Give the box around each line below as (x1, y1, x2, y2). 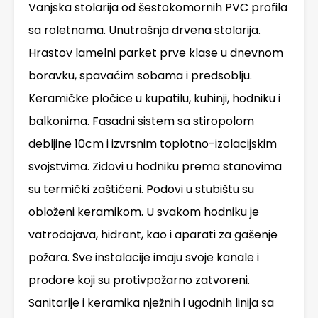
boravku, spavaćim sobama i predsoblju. (28, 67, 252, 84)
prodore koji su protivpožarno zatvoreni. (28, 272, 250, 289)
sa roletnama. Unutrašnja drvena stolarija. (28, 22, 261, 39)
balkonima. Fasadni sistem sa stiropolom (28, 113, 254, 130)
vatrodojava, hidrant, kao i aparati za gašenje (28, 226, 278, 243)
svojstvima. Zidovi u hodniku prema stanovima (28, 158, 282, 175)
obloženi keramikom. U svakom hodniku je (28, 204, 259, 221)
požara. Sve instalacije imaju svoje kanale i (28, 249, 259, 266)
